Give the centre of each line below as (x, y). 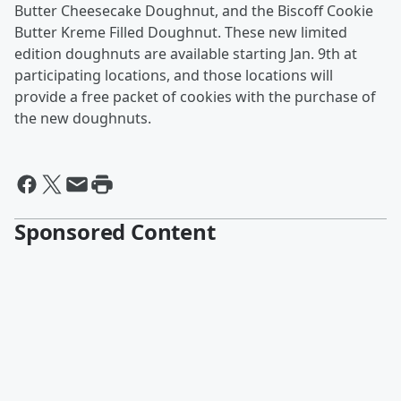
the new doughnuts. (83, 119)
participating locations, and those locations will (174, 76)
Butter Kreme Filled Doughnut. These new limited (181, 33)
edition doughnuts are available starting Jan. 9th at (186, 54)
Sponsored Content (115, 232)
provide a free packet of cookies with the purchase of (195, 97)
